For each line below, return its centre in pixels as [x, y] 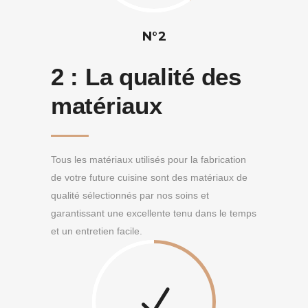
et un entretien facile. [97, 231]
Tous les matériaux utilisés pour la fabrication [148, 159]
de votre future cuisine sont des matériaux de [149, 177]
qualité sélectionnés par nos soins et [130, 195]
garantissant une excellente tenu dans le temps [154, 213]
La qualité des [163, 77]
